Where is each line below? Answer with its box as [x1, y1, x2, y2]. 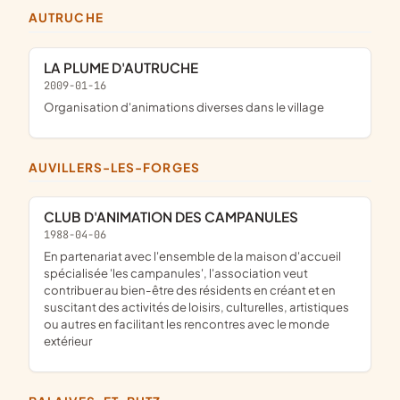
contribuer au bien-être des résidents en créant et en [44, 281, 336, 297]
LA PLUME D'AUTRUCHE [51, 58, 198, 76]
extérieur [44, 332, 92, 348]
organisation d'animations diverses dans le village [54, 98, 324, 114]
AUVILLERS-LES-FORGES [38, 159, 200, 175]
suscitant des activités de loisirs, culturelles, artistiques [44, 298, 349, 314]
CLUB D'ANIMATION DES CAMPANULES [54, 208, 298, 226]
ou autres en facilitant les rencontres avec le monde [44, 315, 329, 331]
